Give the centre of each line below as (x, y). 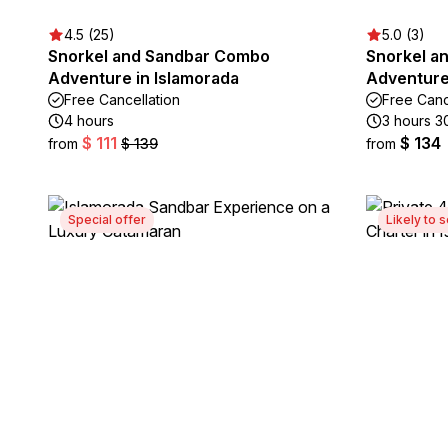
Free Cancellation (122, 99)
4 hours (89, 120)
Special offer (107, 219)
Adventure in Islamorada (143, 78)
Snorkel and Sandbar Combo (159, 56)
